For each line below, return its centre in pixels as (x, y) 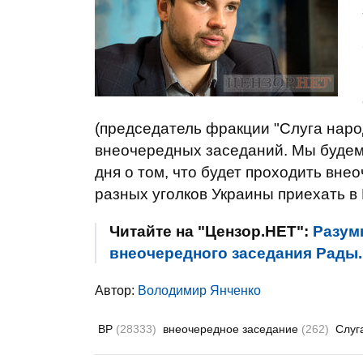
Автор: (116, 290)
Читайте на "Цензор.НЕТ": (211, 231)
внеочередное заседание (232, 329)
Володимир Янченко (199, 290)
